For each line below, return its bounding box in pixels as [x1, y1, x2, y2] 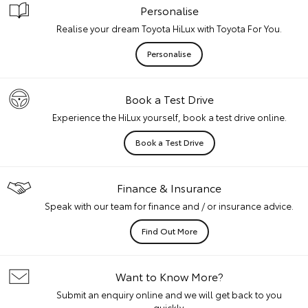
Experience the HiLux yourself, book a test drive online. [52, 111, 287, 123]
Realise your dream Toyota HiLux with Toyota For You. [56, 22, 282, 34]
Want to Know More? [115, 268, 223, 284]
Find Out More [141, 225, 197, 236]
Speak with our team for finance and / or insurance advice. [45, 199, 294, 212]
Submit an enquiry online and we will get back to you [56, 288, 282, 300]
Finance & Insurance [117, 179, 221, 195]
